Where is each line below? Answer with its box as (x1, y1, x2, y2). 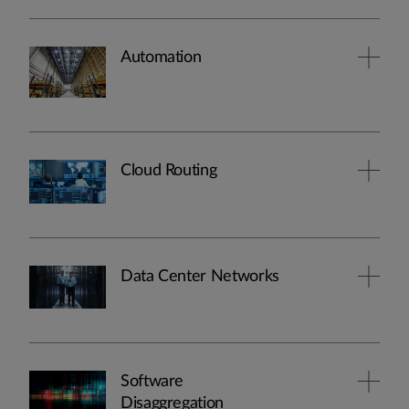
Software (121, 372, 184, 390)
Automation (121, 49, 202, 67)
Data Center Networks (121, 267, 279, 285)
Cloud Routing (121, 163, 217, 180)
